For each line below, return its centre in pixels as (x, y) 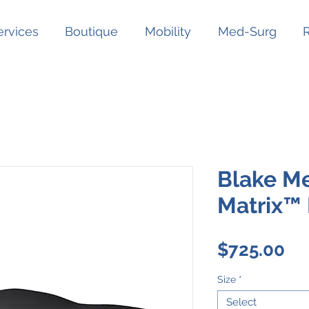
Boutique (92, 31)
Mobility (168, 31)
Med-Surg (247, 31)
